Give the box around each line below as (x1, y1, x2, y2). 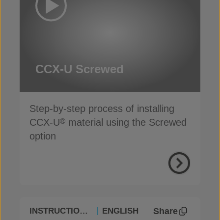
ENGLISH (102, 206, 138, 216)
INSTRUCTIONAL (80, 206, 88, 216)
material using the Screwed (65, 117, 187, 128)
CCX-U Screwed (35, 62, 124, 76)
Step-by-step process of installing (29, 103, 174, 114)
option (29, 131, 56, 141)
